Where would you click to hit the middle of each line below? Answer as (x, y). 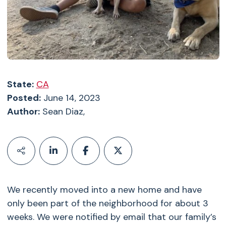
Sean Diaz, (62, 111)
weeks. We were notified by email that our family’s (111, 217)
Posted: (24, 98)
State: (20, 84)
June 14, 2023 (70, 98)
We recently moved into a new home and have (104, 190)
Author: (23, 111)
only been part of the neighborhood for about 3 (107, 203)
